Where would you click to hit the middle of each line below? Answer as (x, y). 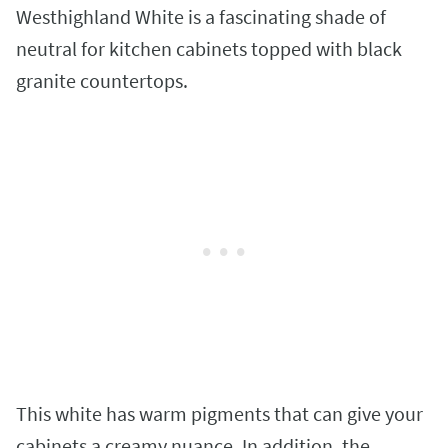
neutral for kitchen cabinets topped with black (209, 48)
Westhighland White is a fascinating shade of (201, 16)
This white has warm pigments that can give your (219, 413)
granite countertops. (104, 80)
